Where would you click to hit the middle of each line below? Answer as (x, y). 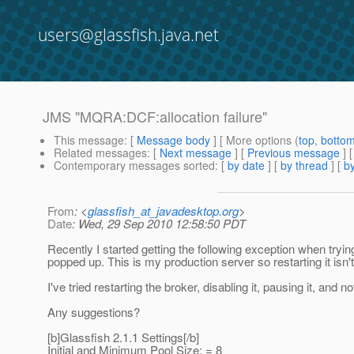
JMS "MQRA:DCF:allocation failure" (155, 117)
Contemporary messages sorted (134, 166)
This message (89, 140)
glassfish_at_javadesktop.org (163, 211)
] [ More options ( (254, 140)
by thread (304, 166)
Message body (173, 140)
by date (246, 166)
